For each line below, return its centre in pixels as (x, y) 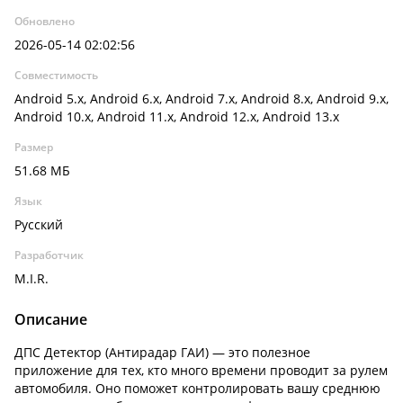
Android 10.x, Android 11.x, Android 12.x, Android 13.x (177, 116)
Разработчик (49, 255)
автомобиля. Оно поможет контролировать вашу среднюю (197, 388)
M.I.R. (31, 278)
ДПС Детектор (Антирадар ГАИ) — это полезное (162, 352)
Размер (34, 147)
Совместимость (56, 75)
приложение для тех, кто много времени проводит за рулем (201, 370)
